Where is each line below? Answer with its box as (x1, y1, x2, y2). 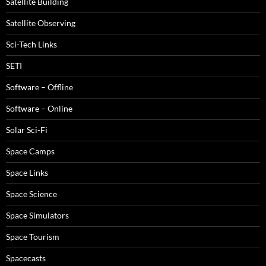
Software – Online (6, 103, 72, 113)
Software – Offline (6, 82, 73, 92)
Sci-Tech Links (6, 39, 57, 49)
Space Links (6, 167, 48, 178)
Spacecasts (6, 253, 46, 263)
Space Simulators (6, 210, 69, 220)
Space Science (6, 189, 57, 199)
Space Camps (6, 146, 55, 156)
